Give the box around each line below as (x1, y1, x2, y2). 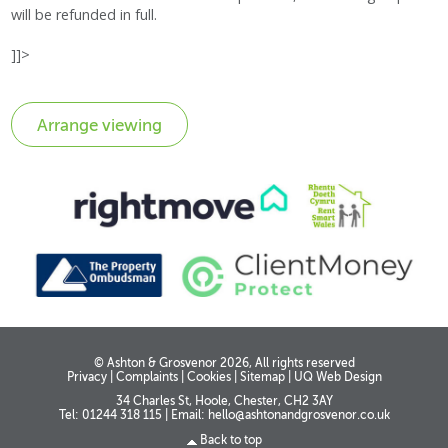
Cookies (186, 371, 231, 385)
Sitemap (239, 371, 285, 385)
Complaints (115, 371, 178, 385)
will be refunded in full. (11, 4, 158, 24)
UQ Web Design (293, 371, 382, 385)
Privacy (66, 371, 107, 385)
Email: (167, 409, 208, 423)
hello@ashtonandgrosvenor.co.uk (207, 409, 390, 423)
